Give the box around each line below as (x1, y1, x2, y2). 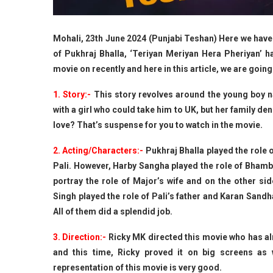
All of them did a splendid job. (53, 206, 172, 216)
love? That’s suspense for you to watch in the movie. (53, 119, 263, 130)
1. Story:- (53, 89, 91, 99)
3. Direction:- (53, 232, 107, 242)
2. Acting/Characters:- (53, 145, 144, 155)
